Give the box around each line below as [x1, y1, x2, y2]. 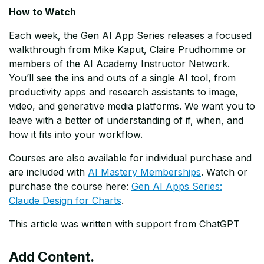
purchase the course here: [9, 180, 131, 193]
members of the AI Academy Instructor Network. [9, 58, 230, 70]
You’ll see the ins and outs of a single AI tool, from [9, 72, 236, 84]
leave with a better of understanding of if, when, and [9, 114, 243, 127]
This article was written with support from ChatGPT [9, 218, 240, 230]
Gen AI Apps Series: [131, 180, 222, 193]
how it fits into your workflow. [9, 128, 143, 141]
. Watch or [201, 166, 247, 179]
